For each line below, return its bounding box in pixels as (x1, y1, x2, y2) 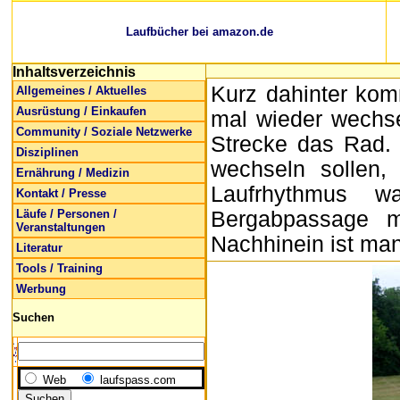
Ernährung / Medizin (16, 166, 129, 179)
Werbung (16, 282, 66, 296)
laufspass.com (100, 372, 176, 387)
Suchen (12, 311, 54, 325)
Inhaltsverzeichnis (12, 64, 136, 79)
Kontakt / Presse (16, 187, 106, 200)
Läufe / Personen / (16, 207, 117, 221)
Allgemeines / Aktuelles (16, 84, 146, 97)
